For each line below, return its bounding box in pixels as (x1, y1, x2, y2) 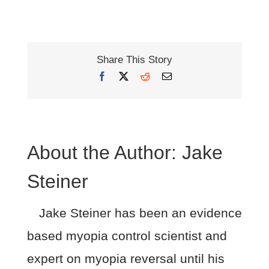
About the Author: (26, 141, 182, 163)
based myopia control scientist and (26, 228, 227, 243)
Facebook (106, 70, 144, 80)
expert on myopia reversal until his (26, 251, 225, 265)
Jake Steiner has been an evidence (38, 205, 242, 220)
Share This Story (97, 54, 172, 66)
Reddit (150, 70, 175, 80)
